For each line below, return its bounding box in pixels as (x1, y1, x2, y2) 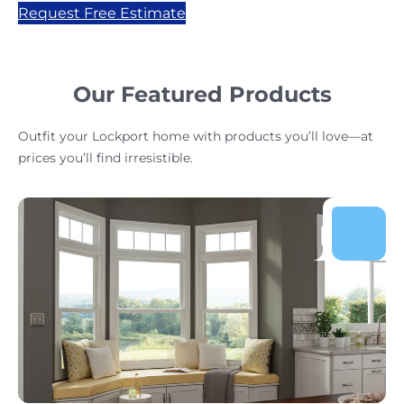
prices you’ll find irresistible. (18, 149, 193, 166)
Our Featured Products (72, 80, 332, 107)
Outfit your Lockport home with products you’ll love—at (18, 127, 373, 144)
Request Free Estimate (18, 4, 186, 22)
